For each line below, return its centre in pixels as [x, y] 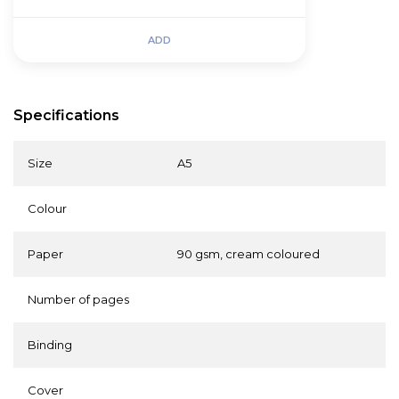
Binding [50, 345]
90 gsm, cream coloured [248, 254]
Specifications [66, 116]
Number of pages [78, 300]
